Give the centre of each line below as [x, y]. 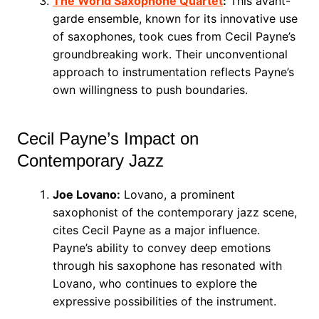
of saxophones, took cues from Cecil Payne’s [174, 36]
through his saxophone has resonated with [167, 266]
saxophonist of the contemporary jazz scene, [174, 212]
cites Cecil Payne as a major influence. [156, 230]
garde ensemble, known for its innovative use [175, 19]
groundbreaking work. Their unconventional [170, 54]
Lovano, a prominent [177, 194]
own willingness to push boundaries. [150, 90]
